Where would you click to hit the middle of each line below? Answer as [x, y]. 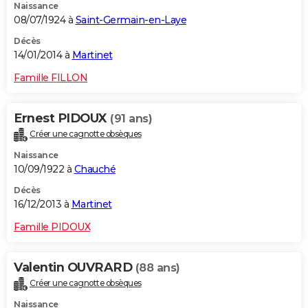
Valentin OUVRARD [75, 267]
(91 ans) [131, 118]
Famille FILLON [51, 77]
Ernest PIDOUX [62, 118]
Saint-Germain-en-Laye [131, 20]
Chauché [95, 169]
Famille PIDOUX [52, 227]
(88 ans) [157, 267]
